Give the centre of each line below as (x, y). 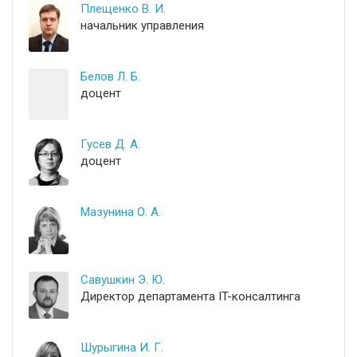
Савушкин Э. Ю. (123, 280)
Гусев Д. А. (110, 144)
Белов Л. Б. (110, 76)
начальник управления (142, 25)
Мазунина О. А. (121, 212)
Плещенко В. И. (123, 9)
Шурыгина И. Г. (122, 347)
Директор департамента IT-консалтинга (190, 296)
